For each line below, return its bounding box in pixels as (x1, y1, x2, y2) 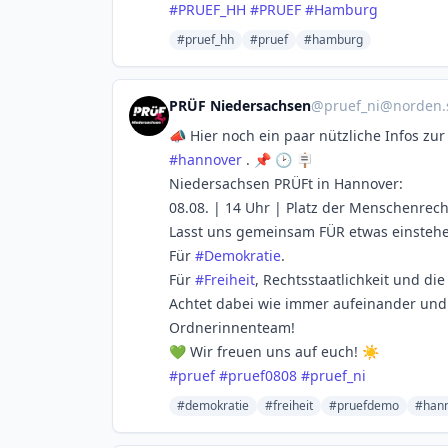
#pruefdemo (329, 397, 399, 414)
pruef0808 (228, 366, 297, 385)
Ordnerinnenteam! (169, 318, 295, 337)
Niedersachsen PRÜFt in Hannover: (169, 174, 403, 193)
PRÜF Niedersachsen (169, 96, 311, 115)
